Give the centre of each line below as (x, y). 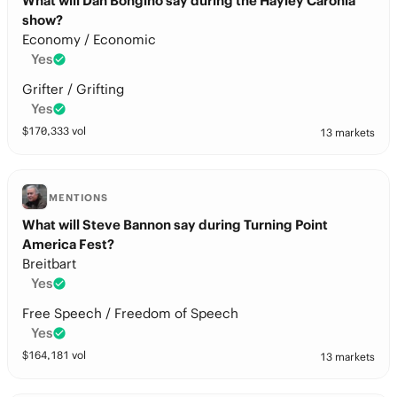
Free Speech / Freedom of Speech (130, 313)
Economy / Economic (89, 39)
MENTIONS (79, 198)
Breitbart (49, 264)
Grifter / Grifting (73, 89)
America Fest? (68, 244)
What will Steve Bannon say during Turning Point (175, 225)
